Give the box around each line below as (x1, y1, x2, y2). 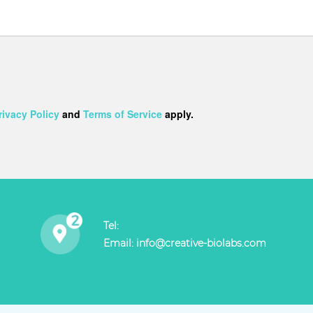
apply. (162, 107, 194, 122)
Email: (103, 237, 137, 250)
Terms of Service (83, 107, 163, 122)
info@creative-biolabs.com (136, 237, 267, 250)
